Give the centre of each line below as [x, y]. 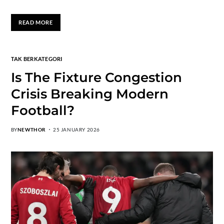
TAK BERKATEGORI [36, 58]
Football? [42, 110]
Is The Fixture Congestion [96, 77]
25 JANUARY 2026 [76, 129]
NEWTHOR [31, 129]
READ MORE [36, 22]
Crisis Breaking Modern [89, 94]
